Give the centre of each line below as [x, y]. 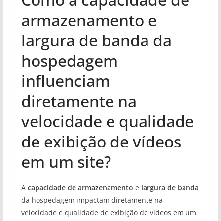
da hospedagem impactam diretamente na [92, 200]
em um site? [66, 161]
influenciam [65, 80]
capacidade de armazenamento [80, 187]
